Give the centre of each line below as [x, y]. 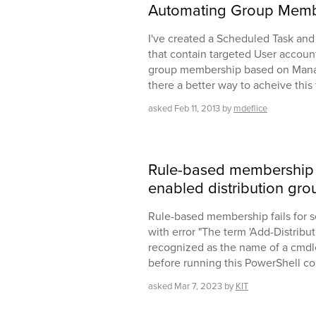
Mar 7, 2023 [198, 286]
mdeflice [250, 109]
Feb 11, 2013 [197, 109]
